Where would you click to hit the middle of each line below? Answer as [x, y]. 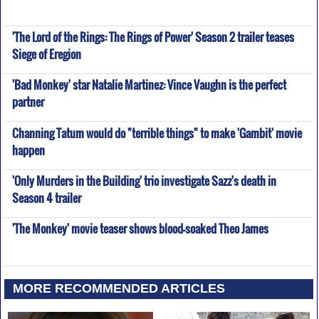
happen [28, 147]
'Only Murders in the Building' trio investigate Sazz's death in [144, 181]
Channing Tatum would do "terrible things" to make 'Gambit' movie [157, 133]
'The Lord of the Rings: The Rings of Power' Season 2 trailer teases [153, 37]
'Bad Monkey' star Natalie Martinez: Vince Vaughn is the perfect [149, 85]
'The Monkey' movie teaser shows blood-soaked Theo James [140, 229]
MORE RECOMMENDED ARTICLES [119, 289]
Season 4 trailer [46, 195]
